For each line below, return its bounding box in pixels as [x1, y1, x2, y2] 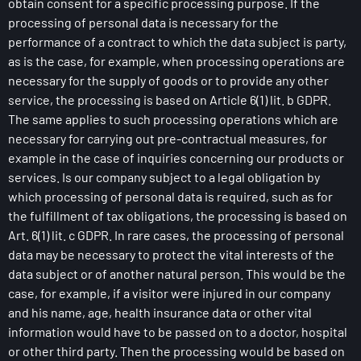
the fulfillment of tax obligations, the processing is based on [8, 208, 347, 223]
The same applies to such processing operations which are [8, 111, 338, 127]
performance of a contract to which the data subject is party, [8, 34, 346, 49]
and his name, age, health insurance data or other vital [8, 305, 312, 320]
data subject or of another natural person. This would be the [8, 266, 346, 281]
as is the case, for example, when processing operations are [8, 53, 345, 68]
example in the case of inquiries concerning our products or [8, 150, 344, 165]
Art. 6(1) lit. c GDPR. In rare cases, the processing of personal [8, 227, 344, 243]
